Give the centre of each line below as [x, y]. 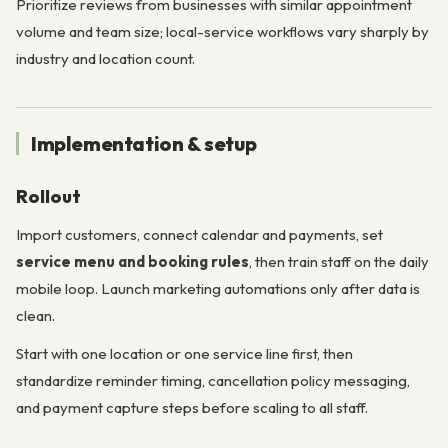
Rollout [48, 197]
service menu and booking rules [132, 262]
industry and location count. [105, 58]
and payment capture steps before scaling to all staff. [192, 408]
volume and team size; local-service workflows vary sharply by [222, 31]
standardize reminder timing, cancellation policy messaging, [213, 381]
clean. [35, 316]
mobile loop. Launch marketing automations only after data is [218, 289]
